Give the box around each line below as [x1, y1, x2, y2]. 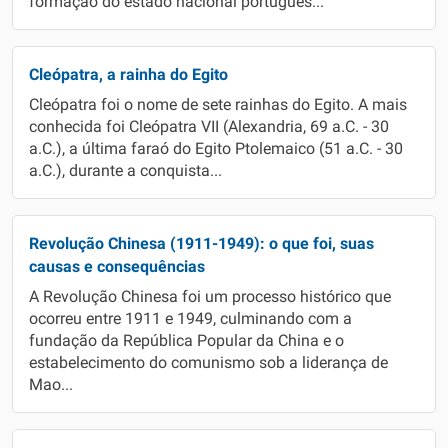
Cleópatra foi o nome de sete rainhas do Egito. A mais [29, 96, 407, 114]
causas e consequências [29, 257, 205, 276]
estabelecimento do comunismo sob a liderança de [29, 354, 388, 372]
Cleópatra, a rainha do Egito [29, 65, 228, 84]
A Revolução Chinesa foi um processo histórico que [29, 288, 391, 306]
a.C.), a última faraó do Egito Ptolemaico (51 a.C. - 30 [29, 140, 403, 158]
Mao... [29, 376, 73, 394]
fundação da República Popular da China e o [29, 332, 344, 350]
